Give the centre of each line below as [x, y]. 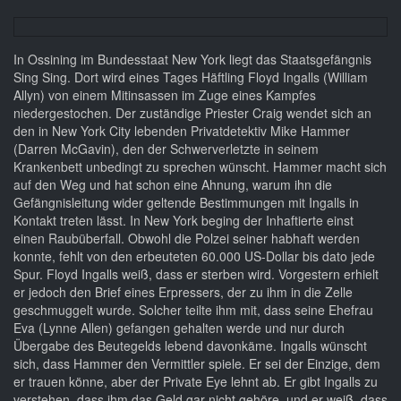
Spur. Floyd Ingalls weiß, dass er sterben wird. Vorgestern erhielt [196, 274]
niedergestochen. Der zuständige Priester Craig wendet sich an [192, 113]
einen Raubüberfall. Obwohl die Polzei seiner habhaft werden [187, 239]
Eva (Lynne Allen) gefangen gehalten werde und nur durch [179, 328]
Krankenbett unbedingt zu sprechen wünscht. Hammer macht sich [200, 167]
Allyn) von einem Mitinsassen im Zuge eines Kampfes [165, 95]
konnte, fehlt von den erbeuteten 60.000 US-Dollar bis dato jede [194, 256]
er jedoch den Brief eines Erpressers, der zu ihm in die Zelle [183, 292]
